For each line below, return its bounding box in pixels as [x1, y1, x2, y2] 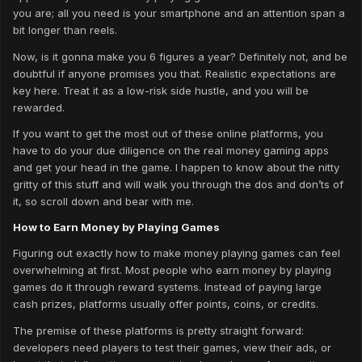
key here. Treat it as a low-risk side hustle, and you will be [13, 83, 309, 97]
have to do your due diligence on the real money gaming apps [13, 143, 329, 157]
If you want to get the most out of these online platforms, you [13, 126, 323, 140]
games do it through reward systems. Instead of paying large [13, 280, 322, 294]
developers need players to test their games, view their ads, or [13, 340, 331, 354]
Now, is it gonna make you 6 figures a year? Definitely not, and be [13, 49, 347, 63]
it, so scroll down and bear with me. [13, 194, 197, 208]
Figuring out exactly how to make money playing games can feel [13, 246, 340, 260]
